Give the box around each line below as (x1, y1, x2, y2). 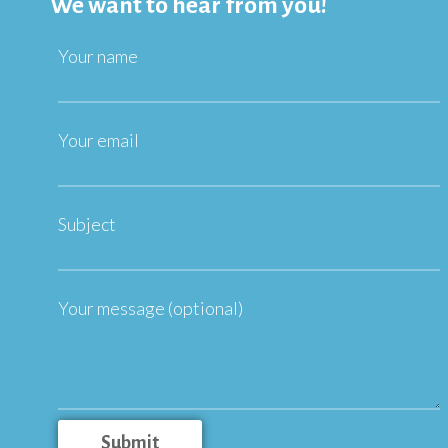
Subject (58, 212, 116, 235)
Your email (58, 128, 139, 151)
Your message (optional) (58, 296, 243, 319)
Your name (58, 44, 138, 67)
